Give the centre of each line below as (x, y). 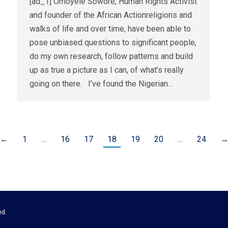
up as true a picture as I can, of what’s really (107, 70)
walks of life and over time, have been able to (110, 29)
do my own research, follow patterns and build (111, 56)
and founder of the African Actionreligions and (111, 15)
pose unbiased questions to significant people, (113, 43)
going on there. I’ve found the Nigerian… (101, 84)
